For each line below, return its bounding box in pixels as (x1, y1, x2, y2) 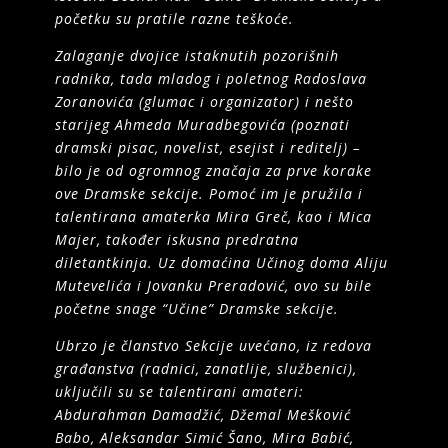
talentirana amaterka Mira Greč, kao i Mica (54, 206, 372, 226)
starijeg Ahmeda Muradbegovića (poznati (54, 114, 350, 134)
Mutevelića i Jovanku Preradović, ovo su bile (54, 275, 372, 295)
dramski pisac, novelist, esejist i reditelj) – (54, 137, 361, 157)
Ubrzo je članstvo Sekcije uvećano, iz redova (54, 335, 372, 355)
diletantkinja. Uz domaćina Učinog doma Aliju (54, 252, 388, 272)
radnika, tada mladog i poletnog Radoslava (54, 68, 367, 88)
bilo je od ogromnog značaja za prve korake (54, 160, 372, 180)
